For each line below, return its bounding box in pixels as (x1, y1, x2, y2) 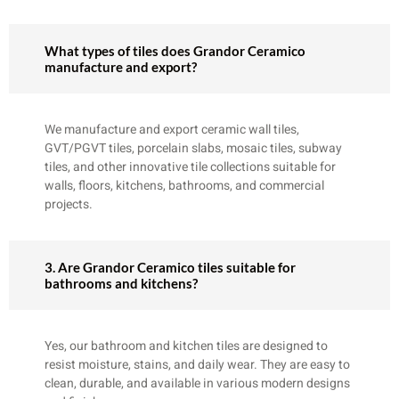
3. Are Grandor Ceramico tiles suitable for (45, 258, 296, 275)
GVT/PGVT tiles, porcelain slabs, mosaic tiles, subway (45, 138, 342, 158)
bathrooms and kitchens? (45, 274, 198, 291)
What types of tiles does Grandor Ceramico (45, 42, 305, 59)
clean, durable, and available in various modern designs (45, 373, 350, 393)
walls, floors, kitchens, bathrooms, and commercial (45, 175, 324, 195)
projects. (45, 194, 93, 214)
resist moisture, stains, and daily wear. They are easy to (45, 354, 350, 374)
